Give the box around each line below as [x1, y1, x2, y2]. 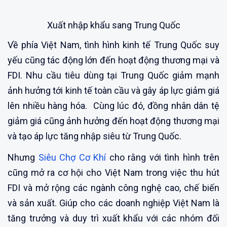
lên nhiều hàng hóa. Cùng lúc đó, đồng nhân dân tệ [8, 100, 219, 111]
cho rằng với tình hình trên [106, 152, 219, 163]
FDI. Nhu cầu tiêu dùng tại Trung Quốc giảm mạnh [8, 69, 219, 81]
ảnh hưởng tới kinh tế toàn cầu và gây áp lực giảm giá [8, 85, 219, 96]
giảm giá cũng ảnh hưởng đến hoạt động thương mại [8, 115, 219, 126]
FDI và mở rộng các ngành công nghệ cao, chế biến [8, 182, 219, 193]
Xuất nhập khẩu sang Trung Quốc [47, 19, 180, 30]
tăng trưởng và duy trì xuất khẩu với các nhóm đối [8, 212, 219, 223]
